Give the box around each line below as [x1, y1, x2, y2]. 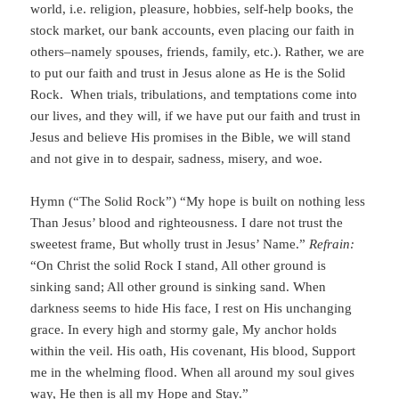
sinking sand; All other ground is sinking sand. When [30, 280, 327, 295]
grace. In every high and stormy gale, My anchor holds [30, 322, 338, 338]
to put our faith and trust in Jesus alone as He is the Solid [30, 66, 346, 81]
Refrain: [309, 237, 355, 252]
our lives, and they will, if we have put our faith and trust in [30, 109, 362, 124]
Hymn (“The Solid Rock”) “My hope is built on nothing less [30, 194, 366, 209]
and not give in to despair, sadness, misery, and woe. [30, 151, 323, 167]
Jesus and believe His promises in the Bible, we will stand [30, 130, 352, 145]
